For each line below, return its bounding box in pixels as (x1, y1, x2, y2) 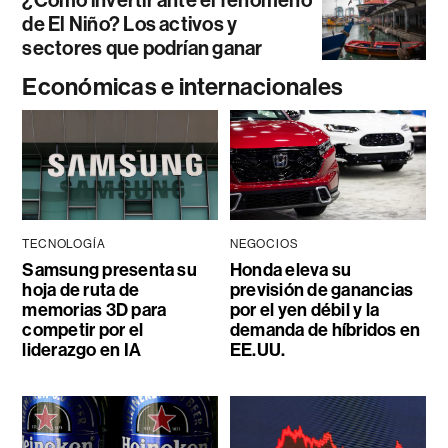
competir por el (22, 319, 143, 342)
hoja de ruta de (22, 279, 139, 302)
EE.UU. (229, 339, 286, 362)
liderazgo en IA (22, 339, 141, 362)
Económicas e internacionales (22, 73, 344, 102)
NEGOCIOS (229, 237, 299, 252)
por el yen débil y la (229, 299, 379, 322)
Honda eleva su (229, 259, 352, 282)
